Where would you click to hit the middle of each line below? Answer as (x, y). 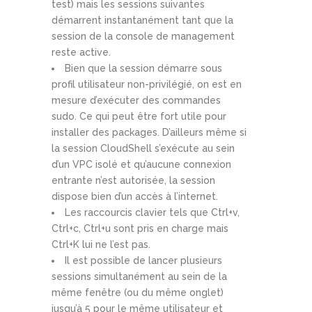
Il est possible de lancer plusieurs (143, 261)
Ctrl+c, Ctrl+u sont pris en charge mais (140, 229)
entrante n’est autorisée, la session (133, 181)
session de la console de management (143, 37)
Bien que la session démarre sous (143, 69)
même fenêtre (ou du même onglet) (138, 293)
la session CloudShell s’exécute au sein (143, 149)
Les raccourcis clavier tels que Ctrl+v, (152, 213)
